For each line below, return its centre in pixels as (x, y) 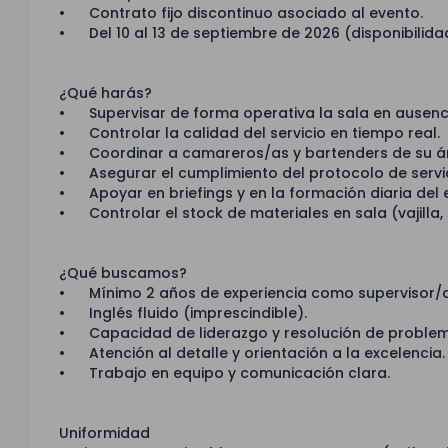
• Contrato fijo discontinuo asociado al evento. (241, 13)
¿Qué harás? (106, 93)
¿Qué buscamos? (123, 273)
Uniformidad (105, 433)
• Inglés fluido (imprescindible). (183, 313)
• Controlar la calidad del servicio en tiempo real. (250, 133)
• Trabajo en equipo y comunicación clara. (225, 373)
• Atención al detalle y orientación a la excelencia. (252, 353)
